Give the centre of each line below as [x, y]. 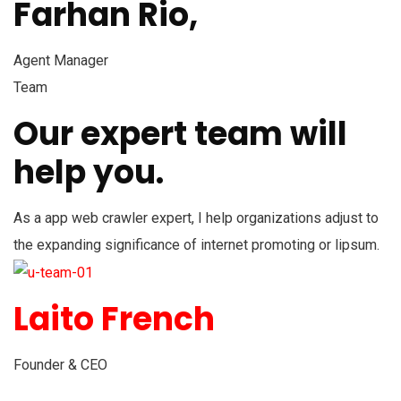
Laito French [114, 319]
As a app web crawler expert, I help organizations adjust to [196, 218]
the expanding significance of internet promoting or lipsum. [196, 244]
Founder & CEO [60, 364]
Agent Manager [61, 60]
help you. [89, 172]
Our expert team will [180, 133]
